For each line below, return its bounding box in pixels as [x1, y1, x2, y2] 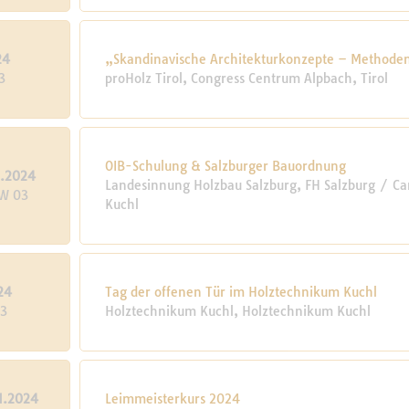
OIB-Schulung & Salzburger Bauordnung [105, 158, 347, 174]
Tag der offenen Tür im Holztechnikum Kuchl [105, 284, 378, 300]
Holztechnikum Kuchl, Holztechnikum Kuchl [105, 303, 372, 320]
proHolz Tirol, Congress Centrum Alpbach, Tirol [105, 70, 389, 87]
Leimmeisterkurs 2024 [105, 391, 241, 407]
